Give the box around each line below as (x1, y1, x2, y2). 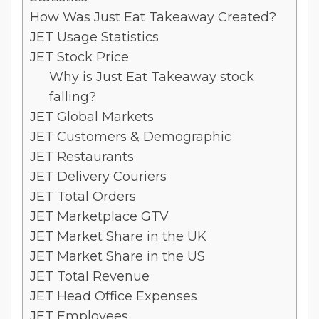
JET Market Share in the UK (30, 228, 206, 244)
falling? (49, 88, 96, 105)
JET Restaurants (30, 148, 137, 164)
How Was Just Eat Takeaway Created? (30, 9, 276, 25)
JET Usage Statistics (30, 28, 159, 45)
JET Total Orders (30, 188, 136, 204)
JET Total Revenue (30, 268, 150, 284)
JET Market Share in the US (30, 248, 209, 264)
